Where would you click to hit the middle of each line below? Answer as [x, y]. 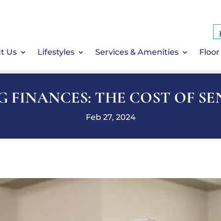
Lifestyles [56, 52]
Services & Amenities [137, 52]
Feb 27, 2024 [110, 117]
